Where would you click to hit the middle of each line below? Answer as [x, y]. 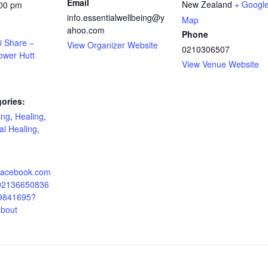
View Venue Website [220, 64]
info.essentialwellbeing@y [116, 17]
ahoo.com [86, 30]
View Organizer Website [112, 45]
